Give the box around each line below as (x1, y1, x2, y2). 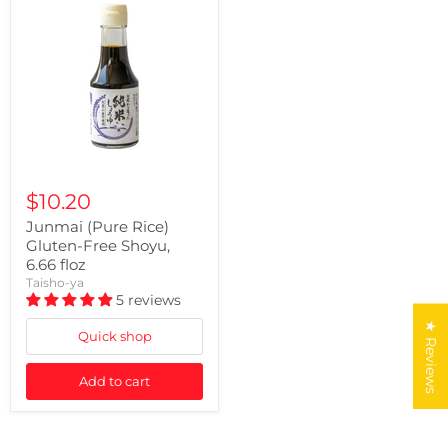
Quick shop (77, 328, 152, 344)
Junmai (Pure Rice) (26, 217, 169, 236)
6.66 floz (26, 255, 86, 274)
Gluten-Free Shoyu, (26, 236, 170, 255)
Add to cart (79, 373, 150, 389)
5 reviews (116, 291, 181, 309)
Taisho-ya (26, 275, 84, 290)
